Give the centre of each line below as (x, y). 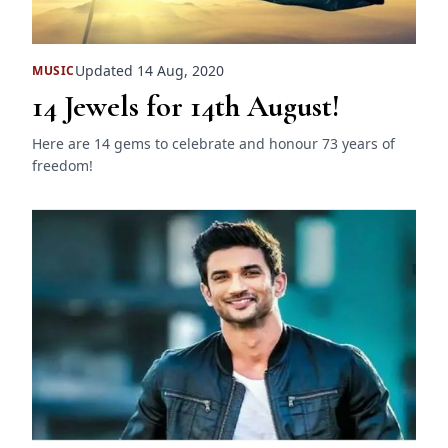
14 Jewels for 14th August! (186, 107)
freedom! (62, 166)
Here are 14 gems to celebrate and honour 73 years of (213, 144)
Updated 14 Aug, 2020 (149, 71)
